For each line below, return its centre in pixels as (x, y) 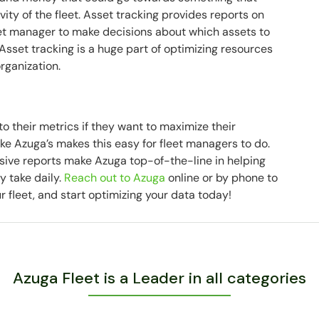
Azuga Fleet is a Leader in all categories (159, 278)
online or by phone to (222, 178)
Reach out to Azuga (115, 178)
